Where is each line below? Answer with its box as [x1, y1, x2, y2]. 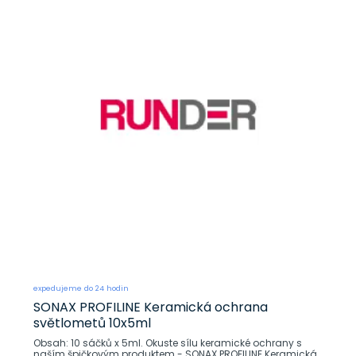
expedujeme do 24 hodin [33, 282, 129, 293]
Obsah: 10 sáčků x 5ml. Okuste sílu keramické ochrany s [33, 335, 145, 350]
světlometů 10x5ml [33, 313, 151, 332]
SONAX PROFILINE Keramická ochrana [33, 297, 268, 316]
